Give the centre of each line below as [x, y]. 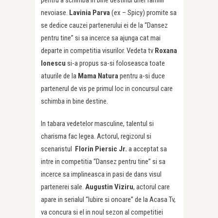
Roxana [166, 50]
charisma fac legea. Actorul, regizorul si [96, 136]
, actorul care [152, 187]
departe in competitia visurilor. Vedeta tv [98, 50]
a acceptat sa [147, 149]
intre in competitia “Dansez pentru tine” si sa [103, 161]
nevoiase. [55, 12]
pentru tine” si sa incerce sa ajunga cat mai [101, 38]
